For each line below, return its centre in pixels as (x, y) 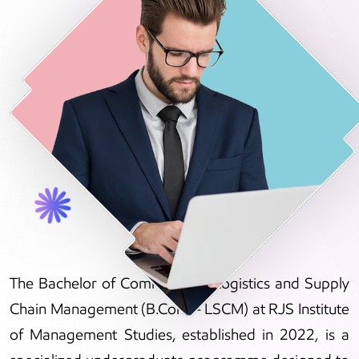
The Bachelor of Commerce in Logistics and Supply (179, 284)
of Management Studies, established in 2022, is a (179, 335)
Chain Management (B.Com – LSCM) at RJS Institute (179, 309)
